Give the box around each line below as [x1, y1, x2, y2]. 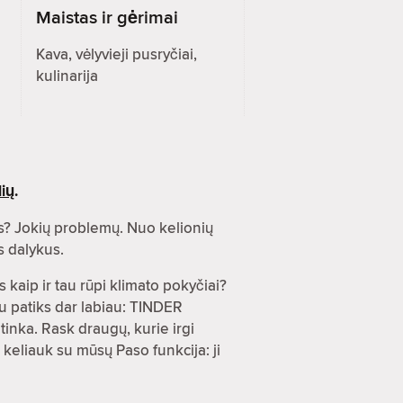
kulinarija [36, 65, 98, 87]
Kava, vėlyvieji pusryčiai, [36, 43, 197, 66]
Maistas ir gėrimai [36, 4, 178, 31]
